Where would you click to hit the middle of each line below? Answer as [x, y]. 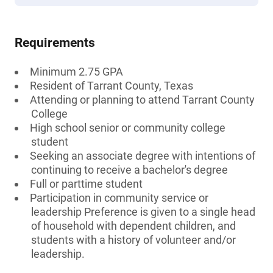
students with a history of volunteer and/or [133, 240]
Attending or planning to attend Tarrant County [142, 100]
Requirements [55, 43]
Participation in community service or [119, 198]
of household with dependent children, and [133, 226]
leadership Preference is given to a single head [143, 212]
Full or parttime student [86, 184]
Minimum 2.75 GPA [76, 72]
